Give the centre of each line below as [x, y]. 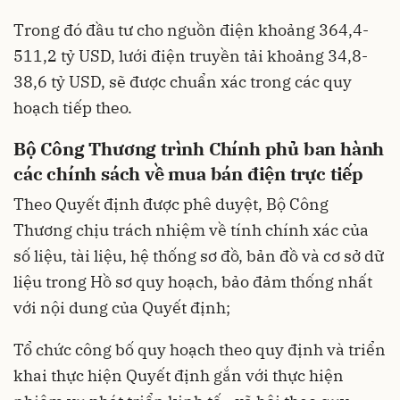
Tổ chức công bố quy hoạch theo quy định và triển [200, 350]
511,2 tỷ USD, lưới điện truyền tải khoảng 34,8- [191, 56]
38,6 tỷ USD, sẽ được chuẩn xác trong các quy [183, 82]
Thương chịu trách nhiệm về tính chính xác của [191, 230]
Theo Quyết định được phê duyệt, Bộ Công [171, 204]
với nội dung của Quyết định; [124, 308]
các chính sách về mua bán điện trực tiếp [188, 174]
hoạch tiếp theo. [73, 108]
